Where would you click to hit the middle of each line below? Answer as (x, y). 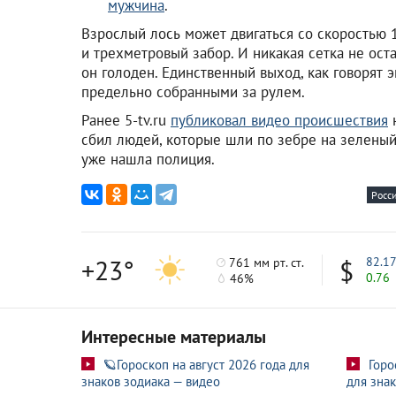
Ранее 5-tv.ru (126, 120)
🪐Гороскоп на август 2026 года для (206, 364)
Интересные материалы (174, 336)
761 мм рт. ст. (265, 263)
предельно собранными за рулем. (193, 91)
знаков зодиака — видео (151, 381)
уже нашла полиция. (148, 159)
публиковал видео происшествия (279, 120)
